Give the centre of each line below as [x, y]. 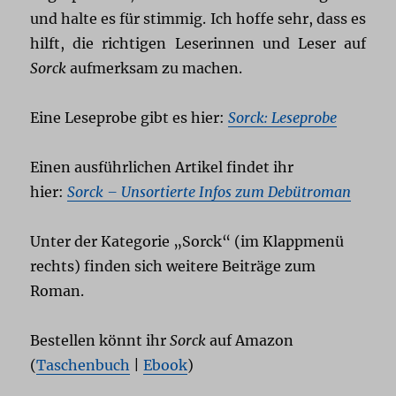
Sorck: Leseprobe [283, 118]
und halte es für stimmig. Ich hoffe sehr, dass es [198, 19]
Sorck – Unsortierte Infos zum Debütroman [209, 192]
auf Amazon [250, 341]
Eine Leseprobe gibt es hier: [129, 118]
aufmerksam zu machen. [155, 69]
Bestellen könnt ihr [100, 341]
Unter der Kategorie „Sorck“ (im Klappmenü [187, 242]
